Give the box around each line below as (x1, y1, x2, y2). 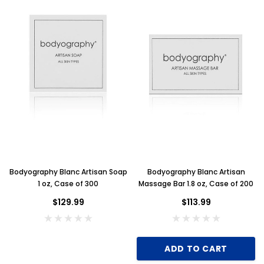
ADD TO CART (164, 242, 228, 255)
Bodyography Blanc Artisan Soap (9, 166, 127, 177)
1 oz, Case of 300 (38, 178, 98, 189)
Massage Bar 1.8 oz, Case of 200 (138, 178, 253, 189)
